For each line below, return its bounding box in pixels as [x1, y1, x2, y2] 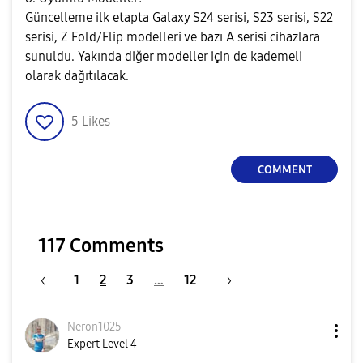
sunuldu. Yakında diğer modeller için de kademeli [25, 49, 302, 64]
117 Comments [38, 234, 164, 257]
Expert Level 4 [67, 337, 137, 351]
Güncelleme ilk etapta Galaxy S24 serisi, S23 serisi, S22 [25, 10, 333, 25]
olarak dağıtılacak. [25, 68, 129, 83]
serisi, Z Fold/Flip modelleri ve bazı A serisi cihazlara [25, 29, 320, 45]
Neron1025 [67, 320, 122, 334]
